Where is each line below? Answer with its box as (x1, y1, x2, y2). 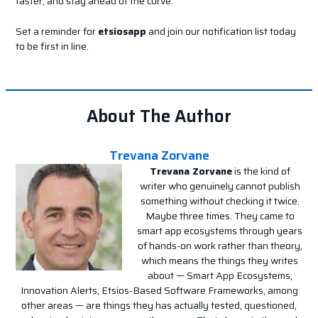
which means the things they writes (141, 252, 298, 268)
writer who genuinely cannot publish (139, 177, 300, 194)
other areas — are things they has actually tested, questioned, (21, 297, 297, 313)
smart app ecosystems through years (137, 222, 302, 238)
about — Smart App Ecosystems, (147, 267, 292, 283)
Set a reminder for (15, 23, 98, 39)
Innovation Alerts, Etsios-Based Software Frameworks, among (20, 282, 298, 298)
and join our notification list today (146, 23, 296, 39)
